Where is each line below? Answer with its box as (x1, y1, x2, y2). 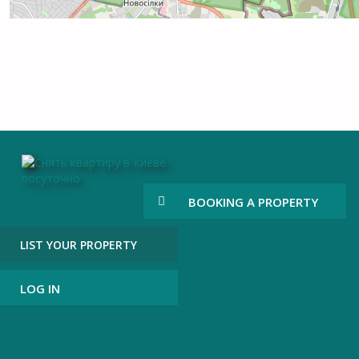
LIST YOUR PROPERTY (20, 237, 137, 252)
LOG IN (20, 280, 60, 296)
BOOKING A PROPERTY (188, 194, 318, 210)
